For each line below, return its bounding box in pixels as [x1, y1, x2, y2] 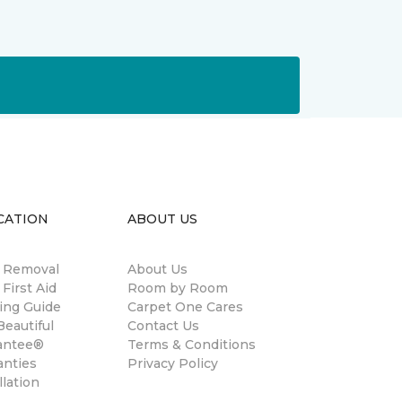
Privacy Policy [127, 355, 218, 372]
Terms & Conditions [127, 336, 256, 354]
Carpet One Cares [127, 299, 243, 316]
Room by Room [127, 280, 228, 297]
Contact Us [127, 318, 199, 335]
